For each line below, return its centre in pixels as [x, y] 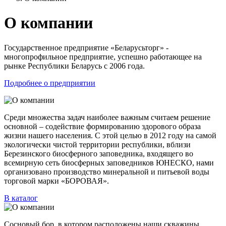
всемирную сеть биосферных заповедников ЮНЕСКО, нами [109, 162]
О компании [48, 23]
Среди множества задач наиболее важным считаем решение [107, 117]
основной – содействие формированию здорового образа [102, 126]
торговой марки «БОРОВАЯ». [56, 181]
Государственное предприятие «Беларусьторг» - [86, 47]
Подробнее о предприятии [50, 83]
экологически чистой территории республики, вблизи [97, 144]
